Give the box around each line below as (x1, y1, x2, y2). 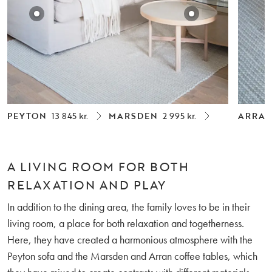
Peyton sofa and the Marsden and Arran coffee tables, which (7, 249, 257, 263)
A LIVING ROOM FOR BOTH (7, 157, 189, 175)
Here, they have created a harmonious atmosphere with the (7, 233, 253, 246)
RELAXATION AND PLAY (7, 175, 166, 194)
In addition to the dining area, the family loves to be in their (7, 200, 250, 214)
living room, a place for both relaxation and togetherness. (7, 216, 244, 230)
